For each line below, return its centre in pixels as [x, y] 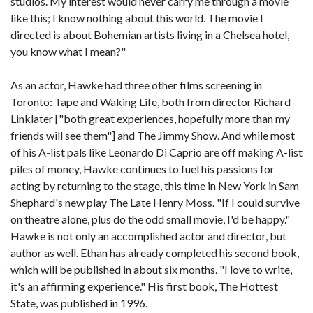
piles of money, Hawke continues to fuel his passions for [143, 169]
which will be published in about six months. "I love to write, [151, 269]
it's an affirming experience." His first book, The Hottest [144, 286]
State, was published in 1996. [79, 303]
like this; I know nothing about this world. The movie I [137, 18]
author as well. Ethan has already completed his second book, [155, 253]
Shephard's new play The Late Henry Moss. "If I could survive [155, 202]
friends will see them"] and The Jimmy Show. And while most [153, 135]
